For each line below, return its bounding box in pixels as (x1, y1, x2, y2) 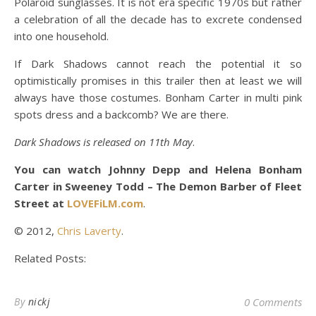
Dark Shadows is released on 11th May (14, 135, 193, 150)
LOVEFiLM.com (67, 196, 143, 211)
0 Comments (244, 295, 302, 310)
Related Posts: (14, 251, 86, 266)
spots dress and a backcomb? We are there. (14, 107, 229, 122)
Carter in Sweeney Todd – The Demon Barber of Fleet (14, 179, 302, 194)
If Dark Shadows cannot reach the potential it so (14, 56, 302, 71)
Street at (14, 196, 67, 211)
